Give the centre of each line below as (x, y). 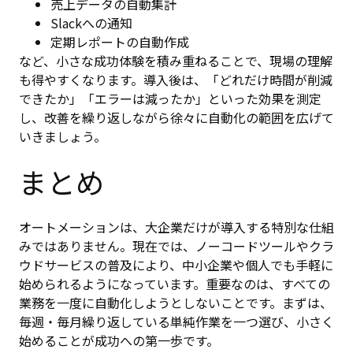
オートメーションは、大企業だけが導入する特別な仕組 (176, 227)
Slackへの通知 (91, 23)
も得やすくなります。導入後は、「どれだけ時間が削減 (176, 80)
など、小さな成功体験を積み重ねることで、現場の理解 (176, 61)
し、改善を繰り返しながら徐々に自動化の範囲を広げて (176, 118)
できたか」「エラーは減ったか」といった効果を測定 (170, 99)
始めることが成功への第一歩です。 (119, 340)
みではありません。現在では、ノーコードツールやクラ (176, 245)
